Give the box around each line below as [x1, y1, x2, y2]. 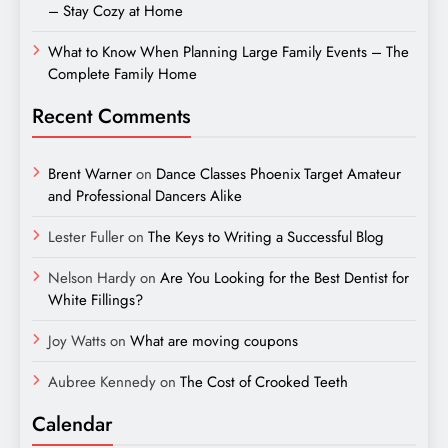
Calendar [32, 408, 113, 439]
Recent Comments [32, 100, 191, 131]
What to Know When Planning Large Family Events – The [48, 40, 409, 63]
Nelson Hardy [48, 266, 136, 289]
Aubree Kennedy [48, 370, 156, 393]
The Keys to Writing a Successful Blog [148, 225, 384, 248]
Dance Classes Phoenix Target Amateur [156, 162, 401, 185]
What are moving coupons [130, 329, 298, 352]
